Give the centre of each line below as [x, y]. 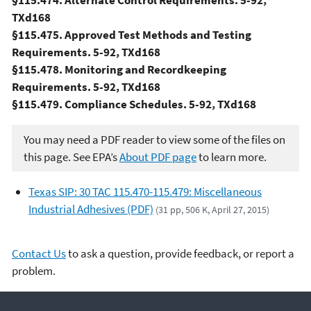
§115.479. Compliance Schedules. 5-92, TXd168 [134, 104]
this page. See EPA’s [72, 157]
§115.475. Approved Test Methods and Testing [132, 35]
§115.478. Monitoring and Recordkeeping [119, 70]
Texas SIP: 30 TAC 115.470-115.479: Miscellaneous [145, 192]
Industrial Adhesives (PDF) [91, 209]
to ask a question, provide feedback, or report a [180, 253]
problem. [34, 270]
